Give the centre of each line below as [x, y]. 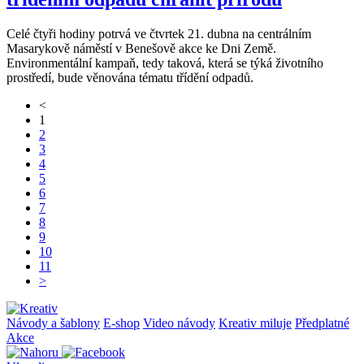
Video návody [179, 323]
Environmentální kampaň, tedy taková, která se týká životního [165, 63]
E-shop [121, 323]
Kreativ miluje [255, 323]
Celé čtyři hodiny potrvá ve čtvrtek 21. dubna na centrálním [159, 34]
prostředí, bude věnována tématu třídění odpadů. [130, 78]
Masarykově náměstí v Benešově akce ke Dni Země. [141, 49]
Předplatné [322, 323]
